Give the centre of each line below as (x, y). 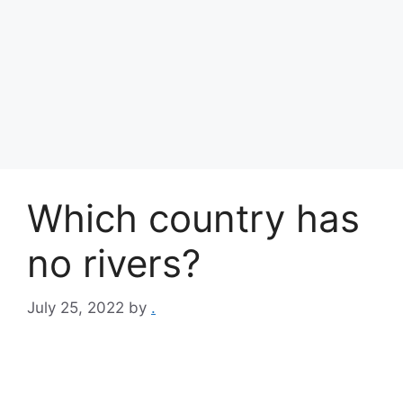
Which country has (193, 218)
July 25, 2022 (76, 307)
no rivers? (114, 263)
